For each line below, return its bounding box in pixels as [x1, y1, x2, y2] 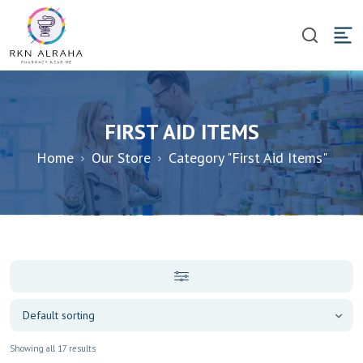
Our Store [91, 147, 151, 167]
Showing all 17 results [10, 342, 96, 354]
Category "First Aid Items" [168, 147, 327, 167]
